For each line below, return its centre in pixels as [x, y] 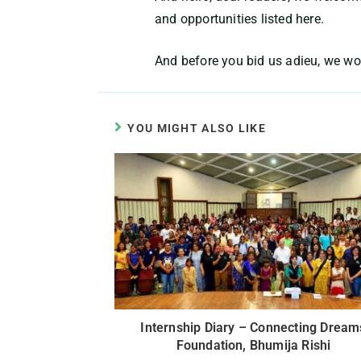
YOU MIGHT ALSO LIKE [197, 128]
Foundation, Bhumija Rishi [253, 346]
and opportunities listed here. [239, 19]
